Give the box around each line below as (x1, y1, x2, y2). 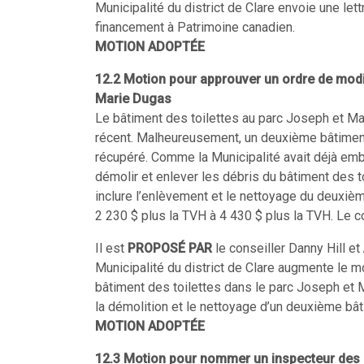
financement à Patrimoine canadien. (95, 19, 295, 35)
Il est (95, 240, 124, 256)
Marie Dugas (95, 91, 171, 106)
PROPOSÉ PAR (124, 240, 215, 256)
